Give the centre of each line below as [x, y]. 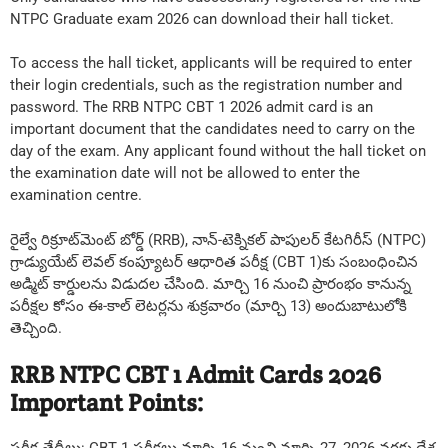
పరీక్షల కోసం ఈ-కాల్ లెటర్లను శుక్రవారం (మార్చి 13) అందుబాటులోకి [208, 305]
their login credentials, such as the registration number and [206, 85]
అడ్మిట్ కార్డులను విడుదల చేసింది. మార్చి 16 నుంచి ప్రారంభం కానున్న [210, 283]
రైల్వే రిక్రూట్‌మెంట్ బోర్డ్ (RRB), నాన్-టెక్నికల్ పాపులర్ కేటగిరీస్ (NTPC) [218, 239]
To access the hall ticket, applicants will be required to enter [211, 63]
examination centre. [76, 195]
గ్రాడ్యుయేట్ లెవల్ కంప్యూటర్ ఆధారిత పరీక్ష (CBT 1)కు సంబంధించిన [214, 261]
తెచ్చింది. [36, 327]
